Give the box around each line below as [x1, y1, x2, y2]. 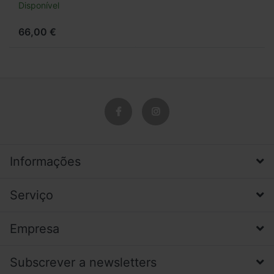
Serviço [10, 187, 53, 202]
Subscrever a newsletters [10, 254, 157, 270]
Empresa [10, 221, 59, 236]
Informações [10, 154, 81, 169]
